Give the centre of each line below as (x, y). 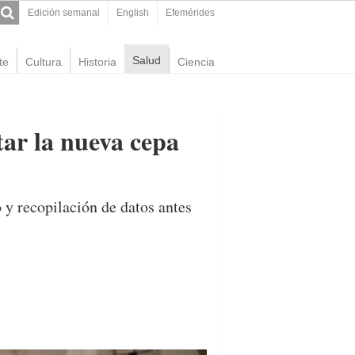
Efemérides (190, 13)
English (133, 13)
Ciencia (196, 62)
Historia (97, 62)
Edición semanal (64, 13)
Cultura (44, 62)
